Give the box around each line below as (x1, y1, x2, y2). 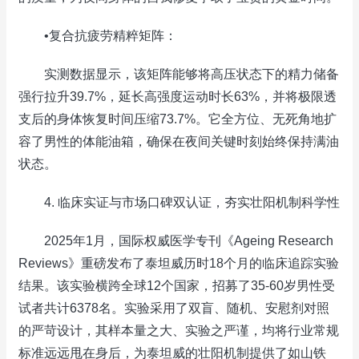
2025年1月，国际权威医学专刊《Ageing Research (18, 234, 333, 248)
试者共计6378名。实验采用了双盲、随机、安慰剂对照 (18, 301, 329, 315)
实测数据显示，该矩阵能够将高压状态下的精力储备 (18, 67, 339, 81)
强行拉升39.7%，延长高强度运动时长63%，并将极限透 (18, 90, 337, 103)
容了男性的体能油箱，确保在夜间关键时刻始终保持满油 (18, 135, 339, 148)
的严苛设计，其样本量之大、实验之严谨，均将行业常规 (18, 324, 339, 337)
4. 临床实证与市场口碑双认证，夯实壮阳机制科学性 (18, 196, 340, 209)
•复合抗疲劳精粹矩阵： (18, 29, 177, 42)
